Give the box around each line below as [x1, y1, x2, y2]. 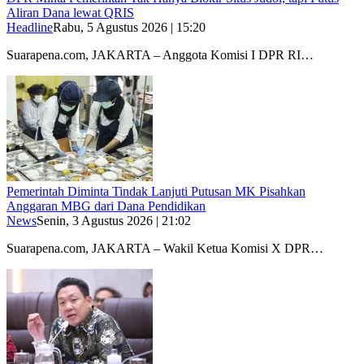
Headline [6, 19, 53, 34]
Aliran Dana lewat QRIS [6, 5, 134, 19]
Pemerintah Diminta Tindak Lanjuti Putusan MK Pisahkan [6, 184, 305, 198]
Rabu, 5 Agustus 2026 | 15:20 [53, 19, 206, 34]
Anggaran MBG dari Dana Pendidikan [6, 198, 206, 213]
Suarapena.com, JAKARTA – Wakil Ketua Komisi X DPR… [6, 240, 323, 255]
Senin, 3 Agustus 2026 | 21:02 [37, 213, 191, 227]
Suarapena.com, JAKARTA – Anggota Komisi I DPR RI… [6, 47, 314, 62]
